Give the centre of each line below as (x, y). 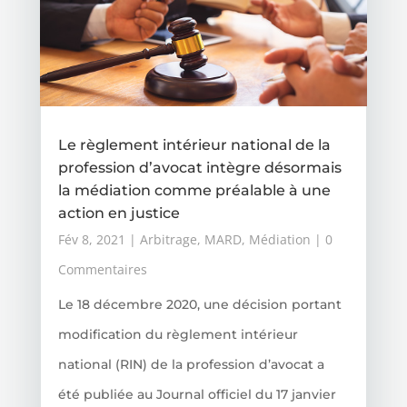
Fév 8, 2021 (91, 239)
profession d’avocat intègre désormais (199, 167)
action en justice (119, 213)
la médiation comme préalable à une (194, 190)
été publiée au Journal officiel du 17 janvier (197, 394)
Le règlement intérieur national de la (194, 144)
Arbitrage (168, 239)
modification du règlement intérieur (178, 334)
